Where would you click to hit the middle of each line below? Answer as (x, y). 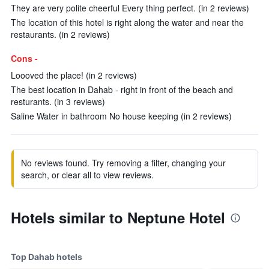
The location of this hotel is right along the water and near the (127, 22)
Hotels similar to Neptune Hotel (118, 217)
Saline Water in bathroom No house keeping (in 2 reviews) (121, 116)
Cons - (24, 58)
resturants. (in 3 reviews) (58, 101)
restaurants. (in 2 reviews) (60, 34)
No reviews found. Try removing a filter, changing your (123, 163)
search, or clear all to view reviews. (87, 175)
